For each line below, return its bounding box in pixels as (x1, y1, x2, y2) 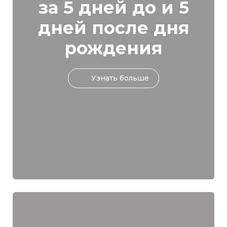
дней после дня (37, 17, 190, 39)
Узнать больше (91, 73, 149, 83)
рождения (64, 37, 163, 59)
